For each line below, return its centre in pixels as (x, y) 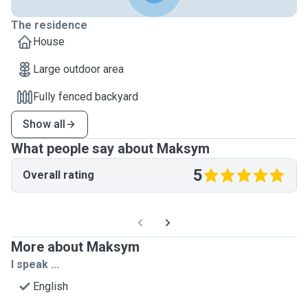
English (51, 286)
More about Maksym (75, 247)
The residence (49, 25)
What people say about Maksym (110, 148)
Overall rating (58, 175)
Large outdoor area (78, 69)
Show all (44, 124)
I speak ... (35, 264)
